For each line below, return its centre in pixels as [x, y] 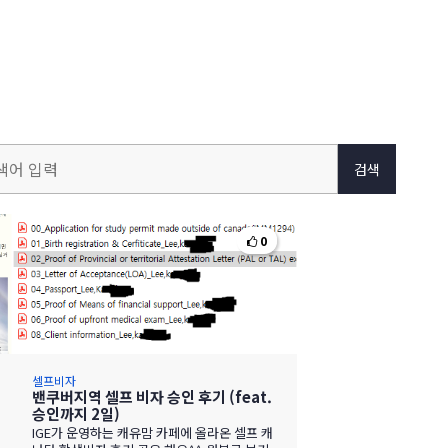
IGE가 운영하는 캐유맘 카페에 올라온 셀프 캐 [152, 432]
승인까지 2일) [75, 413]
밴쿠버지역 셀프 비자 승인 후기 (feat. [151, 396]
